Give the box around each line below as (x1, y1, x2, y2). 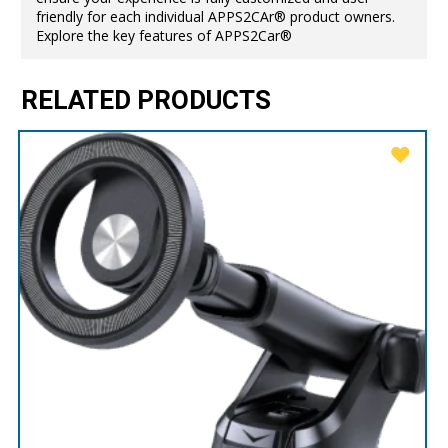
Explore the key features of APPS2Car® (35, 26, 292, 45)
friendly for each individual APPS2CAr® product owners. (35, 7, 395, 26)
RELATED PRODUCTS (21, 82, 272, 121)
